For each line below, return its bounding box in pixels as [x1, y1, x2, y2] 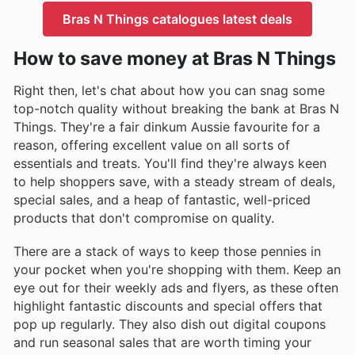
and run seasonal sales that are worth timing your [13, 334, 311, 350]
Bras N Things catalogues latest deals [63, 10, 292, 27]
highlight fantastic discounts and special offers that [13, 297, 323, 314]
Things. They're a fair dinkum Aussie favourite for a [13, 118, 320, 135]
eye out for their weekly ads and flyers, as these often [13, 279, 338, 296]
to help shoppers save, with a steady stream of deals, [13, 173, 335, 189]
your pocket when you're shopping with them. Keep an [13, 261, 341, 277]
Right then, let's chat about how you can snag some [13, 82, 325, 98]
